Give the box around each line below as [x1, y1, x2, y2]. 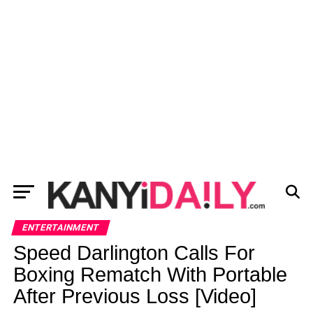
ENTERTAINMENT [20, 222, 101, 233]
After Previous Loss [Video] [13, 285, 256, 307]
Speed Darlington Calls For [13, 242, 255, 264]
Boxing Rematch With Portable [13, 263, 287, 286]
